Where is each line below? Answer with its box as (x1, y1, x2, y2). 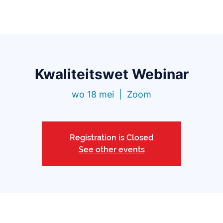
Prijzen (164, 11, 189, 21)
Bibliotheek (101, 11, 142, 21)
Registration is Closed (70, 133, 153, 143)
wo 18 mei (72, 89, 114, 100)
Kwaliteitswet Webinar (34, 66, 189, 83)
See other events (78, 145, 145, 155)
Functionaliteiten (18, 11, 80, 21)
